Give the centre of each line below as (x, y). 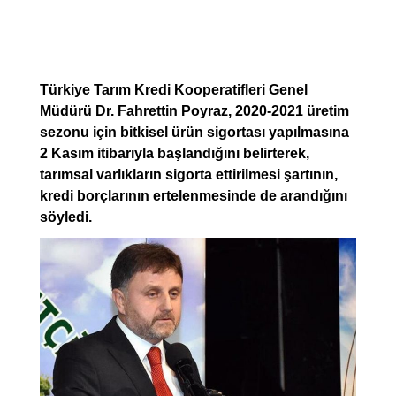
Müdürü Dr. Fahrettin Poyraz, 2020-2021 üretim (194, 110)
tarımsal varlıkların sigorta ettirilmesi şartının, (189, 174)
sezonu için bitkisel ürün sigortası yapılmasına (194, 132)
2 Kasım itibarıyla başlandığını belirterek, (175, 153)
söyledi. (66, 217)
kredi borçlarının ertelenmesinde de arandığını (194, 195)
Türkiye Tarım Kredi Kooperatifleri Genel (174, 89)
